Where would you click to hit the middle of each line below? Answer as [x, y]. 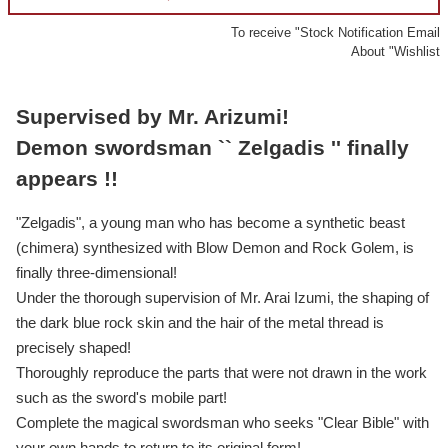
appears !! [67, 178]
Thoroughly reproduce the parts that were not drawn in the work [221, 372]
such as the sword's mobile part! [121, 397]
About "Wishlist [395, 51]
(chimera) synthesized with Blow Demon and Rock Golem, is [215, 247]
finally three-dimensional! [96, 272]
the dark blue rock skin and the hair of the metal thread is [200, 322]
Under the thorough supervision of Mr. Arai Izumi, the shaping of [222, 297]
